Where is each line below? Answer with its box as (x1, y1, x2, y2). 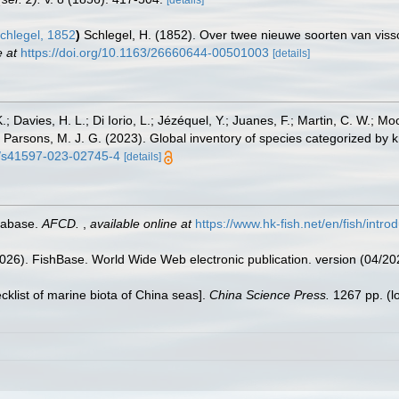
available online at (90, 216, 191, 231)
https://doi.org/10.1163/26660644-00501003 (20, 45, 269, 60)
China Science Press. (209, 288, 330, 302)
